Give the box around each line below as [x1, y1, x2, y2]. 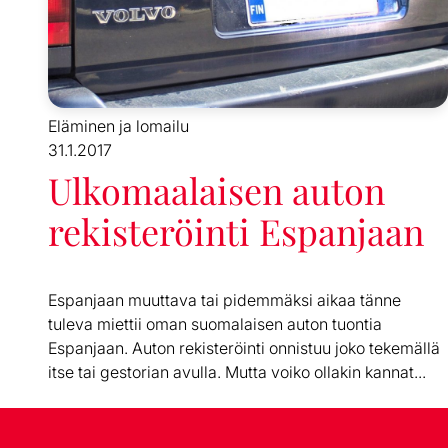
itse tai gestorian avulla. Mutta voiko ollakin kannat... [48, 362, 426, 383]
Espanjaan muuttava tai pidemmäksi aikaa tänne [48, 290, 401, 311]
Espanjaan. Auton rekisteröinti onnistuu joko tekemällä [48, 338, 440, 359]
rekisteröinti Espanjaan [48, 207, 424, 256]
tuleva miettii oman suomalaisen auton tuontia [48, 314, 382, 335]
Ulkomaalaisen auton [48, 166, 385, 215]
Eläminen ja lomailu [48, 116, 189, 137]
